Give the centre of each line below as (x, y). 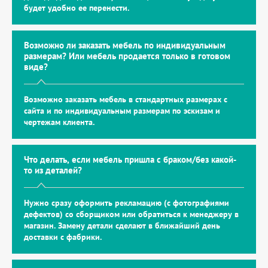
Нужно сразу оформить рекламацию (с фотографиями (127, 203)
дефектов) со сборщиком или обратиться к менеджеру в (131, 214)
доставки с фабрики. (63, 237)
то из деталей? (53, 170)
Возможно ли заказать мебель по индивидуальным (125, 45)
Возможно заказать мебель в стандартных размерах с (126, 99)
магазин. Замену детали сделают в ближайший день (122, 226)
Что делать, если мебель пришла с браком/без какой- (130, 159)
